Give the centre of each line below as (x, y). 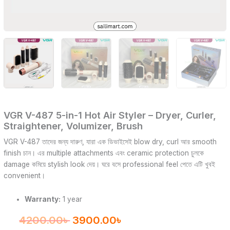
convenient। (25, 175)
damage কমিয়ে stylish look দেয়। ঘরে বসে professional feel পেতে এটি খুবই (110, 164)
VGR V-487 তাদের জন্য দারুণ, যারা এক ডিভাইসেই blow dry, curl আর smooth (110, 141)
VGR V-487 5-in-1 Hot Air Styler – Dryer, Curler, (110, 115)
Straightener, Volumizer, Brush (73, 126)
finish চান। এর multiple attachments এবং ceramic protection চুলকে (104, 153)
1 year (72, 199)
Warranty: (43, 199)
